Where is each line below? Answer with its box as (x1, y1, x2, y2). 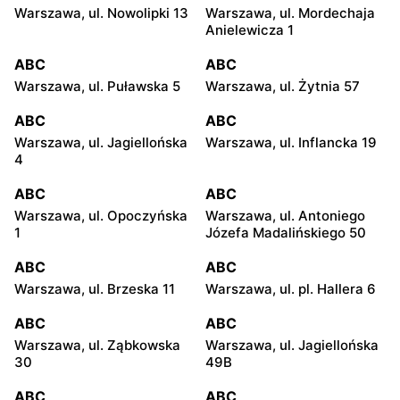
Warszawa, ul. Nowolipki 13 (14, 4, 188, 22)
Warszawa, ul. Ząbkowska (14, 337, 180, 354)
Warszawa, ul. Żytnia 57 (205, 78, 360, 96)
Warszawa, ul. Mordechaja (205, 4, 375, 22)
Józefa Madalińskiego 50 (205, 224, 366, 242)
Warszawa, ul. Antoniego (205, 207, 365, 225)
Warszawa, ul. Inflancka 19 (205, 134, 377, 152)
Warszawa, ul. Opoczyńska (14, 207, 187, 225)
